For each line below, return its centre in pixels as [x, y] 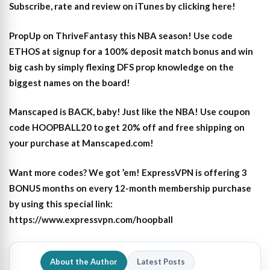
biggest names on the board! [70, 82]
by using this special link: [61, 203]
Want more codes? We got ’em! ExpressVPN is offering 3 [128, 172]
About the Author [84, 262]
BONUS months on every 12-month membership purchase [130, 188]
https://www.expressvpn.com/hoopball [91, 219]
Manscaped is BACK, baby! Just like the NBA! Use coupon [130, 112]
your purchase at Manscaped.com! [81, 143]
